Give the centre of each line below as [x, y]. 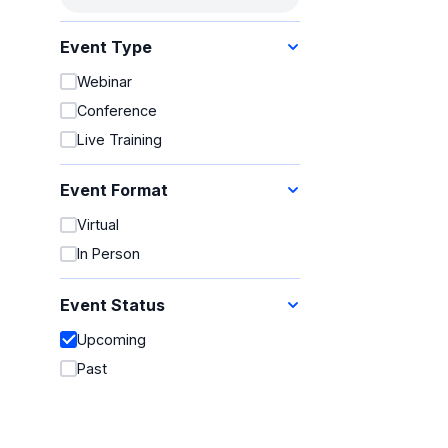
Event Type [106, 47]
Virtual [98, 225]
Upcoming [112, 339]
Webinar [105, 82]
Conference [117, 111]
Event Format [114, 190]
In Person [109, 254]
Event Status [113, 304]
